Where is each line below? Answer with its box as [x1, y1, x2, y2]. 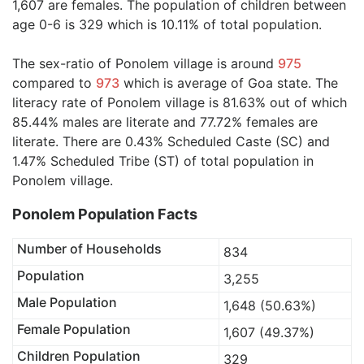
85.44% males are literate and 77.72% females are [12, 114, 318, 130]
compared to [12, 75, 96, 91]
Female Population [16, 321, 131, 337]
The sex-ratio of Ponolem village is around [12, 55, 278, 71]
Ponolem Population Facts [12, 206, 197, 223]
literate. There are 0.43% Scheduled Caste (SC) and [12, 133, 330, 149]
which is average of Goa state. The [119, 75, 338, 91]
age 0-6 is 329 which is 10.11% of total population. [12, 16, 322, 32]
